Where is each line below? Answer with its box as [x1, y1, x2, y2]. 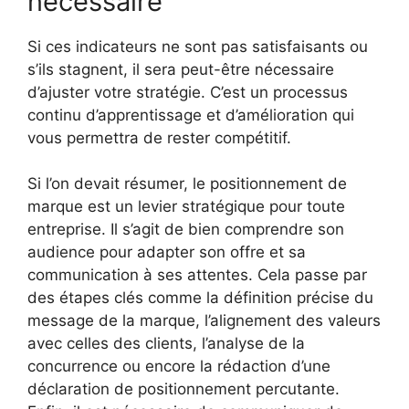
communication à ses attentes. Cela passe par [27, 266, 367, 285]
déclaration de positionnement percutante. [27, 380, 340, 399]
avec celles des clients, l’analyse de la [27, 334, 305, 353]
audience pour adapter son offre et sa [27, 243, 306, 262]
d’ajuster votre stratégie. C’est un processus [27, 82, 348, 101]
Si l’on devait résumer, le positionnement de [27, 174, 347, 194]
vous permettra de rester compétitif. [27, 128, 291, 147]
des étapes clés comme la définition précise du [27, 288, 373, 308]
